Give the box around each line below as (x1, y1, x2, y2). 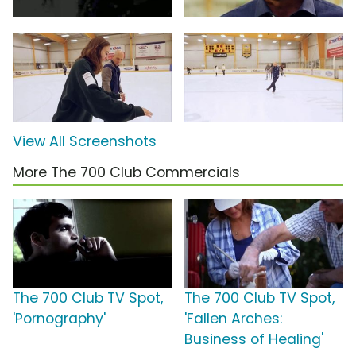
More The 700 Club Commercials (13, 163, 240, 183)
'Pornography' (13, 309, 106, 329)
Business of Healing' (184, 330, 323, 350)
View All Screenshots (13, 132, 157, 152)
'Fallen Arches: (184, 309, 282, 329)
